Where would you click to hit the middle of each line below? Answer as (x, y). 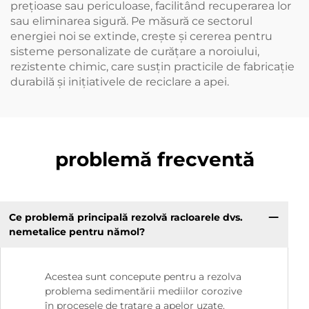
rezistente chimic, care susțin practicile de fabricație (152, 67)
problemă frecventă (154, 160)
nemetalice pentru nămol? (77, 231)
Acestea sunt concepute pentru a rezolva (143, 277)
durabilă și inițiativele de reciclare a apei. (120, 82)
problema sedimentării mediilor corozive (143, 291)
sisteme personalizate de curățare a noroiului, (135, 52)
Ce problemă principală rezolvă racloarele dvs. (126, 217)
